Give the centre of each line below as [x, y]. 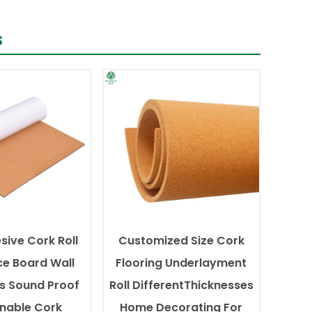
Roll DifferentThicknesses [181, 285]
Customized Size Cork [181, 240]
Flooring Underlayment [181, 263]
